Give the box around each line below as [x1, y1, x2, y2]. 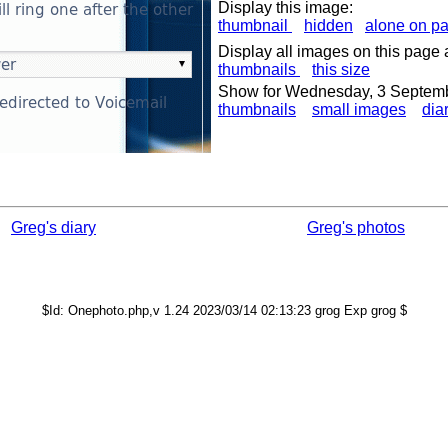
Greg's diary [11, 219, 96, 236]
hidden [304, 17, 353, 34]
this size [312, 61, 370, 78]
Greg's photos [307, 219, 405, 236]
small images [312, 101, 406, 118]
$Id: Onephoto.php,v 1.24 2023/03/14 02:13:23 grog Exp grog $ [41, 303, 407, 318]
